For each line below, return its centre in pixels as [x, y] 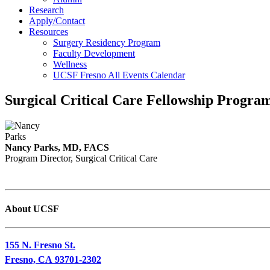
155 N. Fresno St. [40, 245]
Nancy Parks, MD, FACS [57, 148]
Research [46, 10]
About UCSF [32, 209]
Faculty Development [94, 53]
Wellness [70, 64]
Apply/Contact [57, 20]
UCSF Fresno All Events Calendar [119, 75]
